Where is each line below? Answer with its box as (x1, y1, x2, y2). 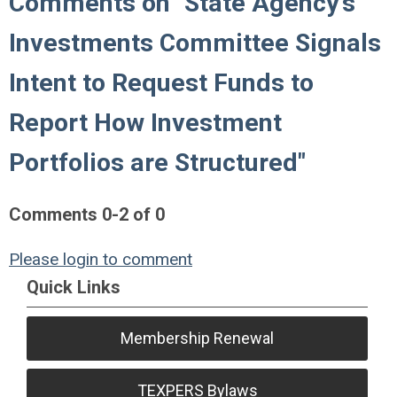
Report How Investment (9, 108, 282, 138)
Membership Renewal (121, 329, 275, 348)
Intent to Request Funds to (9, 68, 314, 98)
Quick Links (27, 276, 121, 299)
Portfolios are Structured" (9, 148, 306, 178)
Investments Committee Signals (9, 28, 381, 58)
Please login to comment (9, 249, 192, 270)
